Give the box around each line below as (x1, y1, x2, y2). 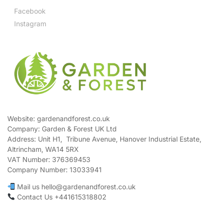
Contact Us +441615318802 (15, 192, 107, 201)
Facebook (14, 6, 46, 15)
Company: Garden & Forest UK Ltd (7, 124, 117, 133)
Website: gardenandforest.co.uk (7, 114, 110, 123)
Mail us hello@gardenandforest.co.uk (15, 182, 136, 191)
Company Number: (7, 165, 70, 174)
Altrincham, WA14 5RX (7, 145, 79, 153)
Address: (7, 134, 38, 143)
